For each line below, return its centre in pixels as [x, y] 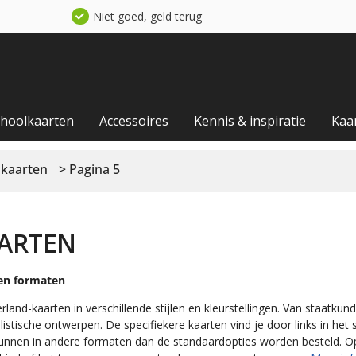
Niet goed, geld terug [147, 16]
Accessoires [134, 120]
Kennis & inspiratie [250, 120]
